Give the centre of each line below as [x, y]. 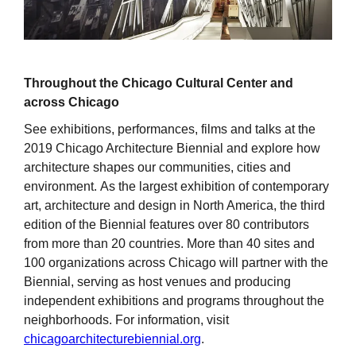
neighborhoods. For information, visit [126, 319]
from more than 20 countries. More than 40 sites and [169, 243]
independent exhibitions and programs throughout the [174, 300]
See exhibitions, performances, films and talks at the [170, 129]
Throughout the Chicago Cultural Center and [159, 83]
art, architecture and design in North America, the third [174, 205]
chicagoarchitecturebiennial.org [112, 339]
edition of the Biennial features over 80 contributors [166, 224]
